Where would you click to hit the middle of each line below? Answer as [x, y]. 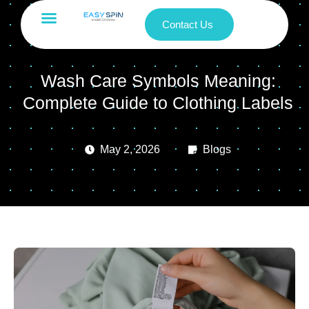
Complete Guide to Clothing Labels [158, 103]
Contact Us [187, 24]
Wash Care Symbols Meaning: [158, 81]
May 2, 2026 [130, 149]
